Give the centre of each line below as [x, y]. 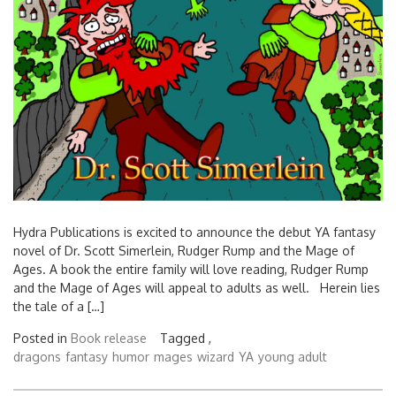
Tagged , [186, 339]
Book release [109, 339]
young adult [293, 357]
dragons [37, 357]
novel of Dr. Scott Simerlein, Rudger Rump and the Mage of [184, 251]
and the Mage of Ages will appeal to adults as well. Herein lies [197, 288]
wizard [216, 357]
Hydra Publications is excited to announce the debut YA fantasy [194, 232]
